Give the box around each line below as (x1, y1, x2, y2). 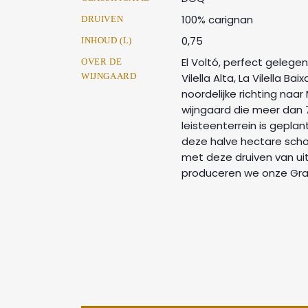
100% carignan (181, 12, 253, 27)
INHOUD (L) (81, 35, 132, 45)
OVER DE (81, 56, 122, 67)
